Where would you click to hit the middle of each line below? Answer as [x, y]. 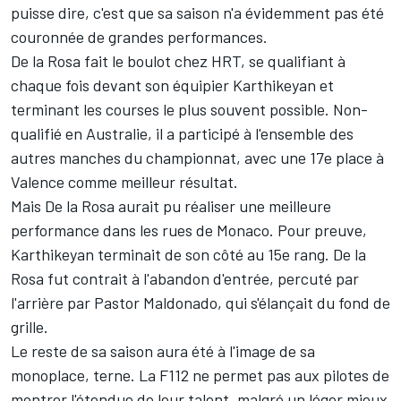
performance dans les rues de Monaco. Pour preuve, [189, 230]
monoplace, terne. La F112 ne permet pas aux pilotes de [200, 375]
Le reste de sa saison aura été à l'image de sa [163, 351]
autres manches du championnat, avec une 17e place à [197, 158]
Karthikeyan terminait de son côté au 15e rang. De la [188, 254]
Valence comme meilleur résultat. [124, 182]
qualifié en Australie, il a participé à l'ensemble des [182, 133]
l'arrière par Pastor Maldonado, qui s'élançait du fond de [200, 303]
